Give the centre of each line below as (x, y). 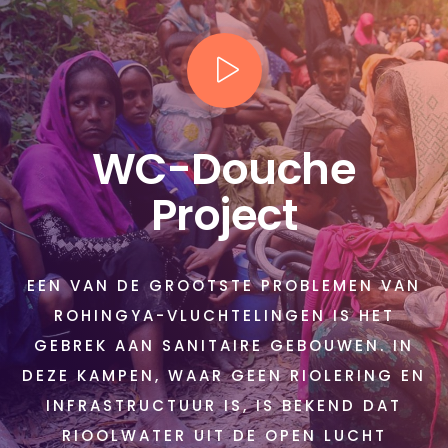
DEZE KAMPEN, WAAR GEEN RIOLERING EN (224, 376)
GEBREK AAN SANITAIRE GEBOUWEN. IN (224, 346)
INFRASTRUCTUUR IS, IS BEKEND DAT (224, 406)
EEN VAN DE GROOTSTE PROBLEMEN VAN (224, 286)
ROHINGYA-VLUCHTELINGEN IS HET (224, 316)
